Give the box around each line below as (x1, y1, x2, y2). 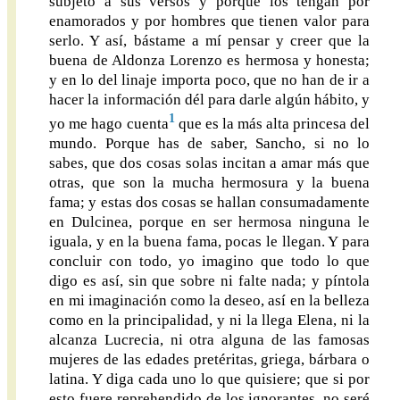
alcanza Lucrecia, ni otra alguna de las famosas (49, 330, 370, 348)
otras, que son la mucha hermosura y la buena (49, 173, 370, 191)
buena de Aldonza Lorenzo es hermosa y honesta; (49, 51, 370, 69)
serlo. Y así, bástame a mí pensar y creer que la (49, 31, 370, 49)
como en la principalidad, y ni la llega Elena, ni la (49, 311, 370, 329)
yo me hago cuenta (49, 114, 169, 132)
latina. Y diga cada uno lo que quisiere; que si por (49, 370, 370, 387)
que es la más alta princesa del (174, 114, 370, 132)
